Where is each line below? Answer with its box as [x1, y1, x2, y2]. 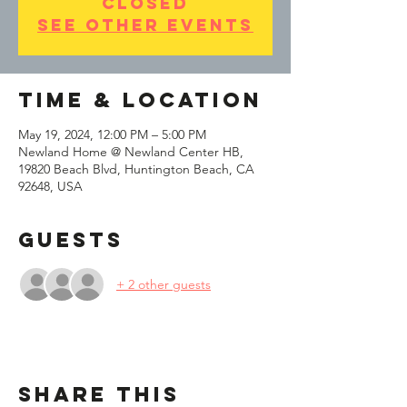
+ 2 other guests [116, 275, 211, 293]
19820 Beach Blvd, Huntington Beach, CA [18, 161, 254, 177]
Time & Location [18, 87, 263, 113]
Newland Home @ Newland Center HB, [18, 144, 243, 160]
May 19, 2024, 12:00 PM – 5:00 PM [18, 126, 206, 143]
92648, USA [18, 178, 83, 194]
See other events [37, 15, 253, 35]
